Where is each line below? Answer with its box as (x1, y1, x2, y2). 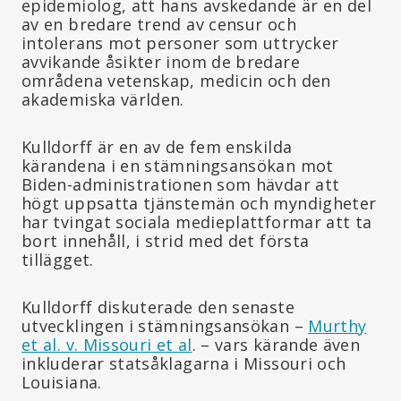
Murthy (308, 314, 367, 337)
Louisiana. (21, 371, 102, 393)
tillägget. (21, 248, 94, 270)
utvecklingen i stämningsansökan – (21, 314, 309, 337)
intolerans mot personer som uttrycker (21, 31, 339, 54)
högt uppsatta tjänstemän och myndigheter (21, 192, 377, 214)
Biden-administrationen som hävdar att (21, 173, 340, 195)
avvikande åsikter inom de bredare (21, 50, 300, 73)
